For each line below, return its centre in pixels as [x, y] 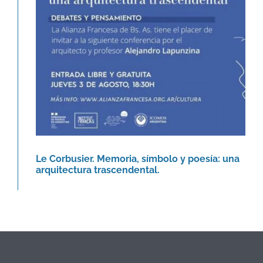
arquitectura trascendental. [97, 170]
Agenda [141, 26]
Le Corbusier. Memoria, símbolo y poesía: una [137, 159]
